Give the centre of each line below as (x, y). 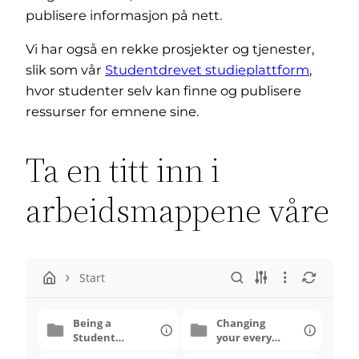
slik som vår (65, 69)
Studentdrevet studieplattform (207, 69)
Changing (241, 323)
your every (244, 337)
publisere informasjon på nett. (124, 15)
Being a (92, 323)
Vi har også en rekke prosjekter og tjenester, (170, 48)
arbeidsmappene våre (177, 210)
